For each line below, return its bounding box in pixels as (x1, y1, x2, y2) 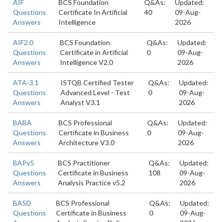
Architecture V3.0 (58, 138, 114, 147)
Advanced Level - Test (60, 88, 130, 97)
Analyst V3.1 (60, 98, 100, 107)
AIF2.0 (13, 38, 33, 47)
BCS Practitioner (58, 159, 111, 167)
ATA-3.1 (13, 78, 39, 87)
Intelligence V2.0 (59, 58, 113, 66)
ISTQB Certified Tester (60, 78, 134, 87)
